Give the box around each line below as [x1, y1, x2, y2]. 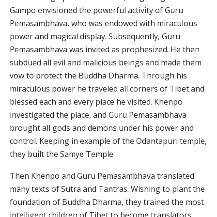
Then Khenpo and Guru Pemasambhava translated [10, 170, 194, 182]
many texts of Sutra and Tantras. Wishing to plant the [10, 184, 205, 195]
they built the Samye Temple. [10, 149, 115, 160]
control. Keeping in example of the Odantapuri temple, [10, 136, 207, 147]
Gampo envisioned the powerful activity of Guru [10, 5, 183, 16]
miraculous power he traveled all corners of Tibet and [10, 83, 204, 94]
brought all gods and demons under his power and [10, 123, 194, 134]
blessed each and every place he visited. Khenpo [10, 96, 183, 108]
